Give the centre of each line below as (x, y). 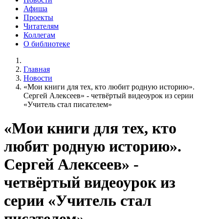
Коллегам (39, 35)
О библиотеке (47, 44)
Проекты (38, 17)
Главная (37, 69)
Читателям (41, 26)
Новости (38, 78)
